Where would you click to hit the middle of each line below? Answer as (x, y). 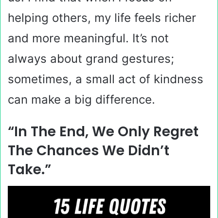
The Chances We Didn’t (89, 151)
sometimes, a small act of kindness (106, 79)
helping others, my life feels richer (102, 18)
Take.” (29, 170)
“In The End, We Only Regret (103, 132)
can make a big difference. (82, 100)
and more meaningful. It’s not (88, 38)
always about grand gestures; (91, 59)
